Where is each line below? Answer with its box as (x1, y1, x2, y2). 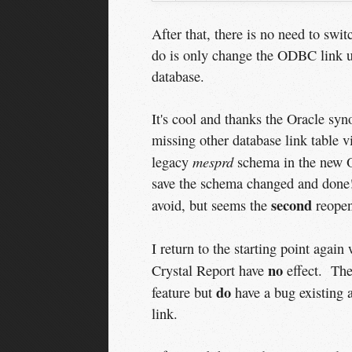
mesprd (192, 152, 237, 172)
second (270, 194, 312, 216)
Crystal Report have (151, 260, 268, 280)
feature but (151, 282, 216, 302)
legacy (151, 152, 192, 172)
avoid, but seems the (151, 196, 271, 215)
